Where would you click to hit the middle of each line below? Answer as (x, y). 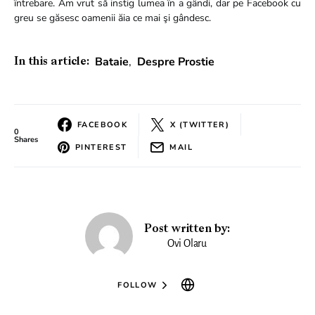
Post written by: (187, 229)
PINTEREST (101, 147)
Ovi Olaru (187, 243)
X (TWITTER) (200, 124)
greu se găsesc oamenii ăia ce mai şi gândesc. (112, 18)
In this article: (52, 62)
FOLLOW (137, 285)
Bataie (111, 62)
